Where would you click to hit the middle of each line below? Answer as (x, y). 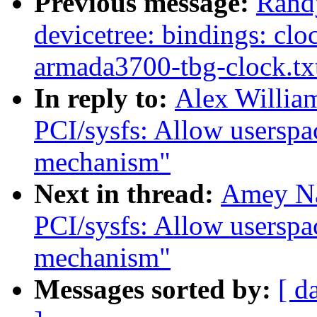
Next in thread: (127, 194)
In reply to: (104, 98)
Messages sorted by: (156, 289)
